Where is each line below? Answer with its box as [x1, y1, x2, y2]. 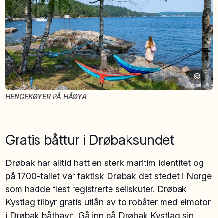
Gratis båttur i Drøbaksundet [5, 131, 175, 148]
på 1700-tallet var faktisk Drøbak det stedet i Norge [5, 170, 212, 181]
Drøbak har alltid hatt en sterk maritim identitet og [5, 157, 204, 168]
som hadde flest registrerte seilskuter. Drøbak [5, 183, 187, 194]
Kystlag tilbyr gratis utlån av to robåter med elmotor [5, 197, 211, 207]
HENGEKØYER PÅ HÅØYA [5, 92, 87, 101]
